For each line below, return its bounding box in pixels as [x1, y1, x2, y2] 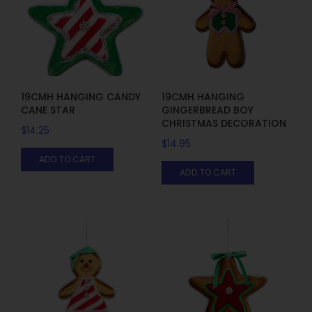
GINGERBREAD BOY [161, 102, 253, 117]
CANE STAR [21, 102, 75, 117]
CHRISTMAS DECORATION [161, 116, 286, 130]
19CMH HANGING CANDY [21, 89, 141, 104]
